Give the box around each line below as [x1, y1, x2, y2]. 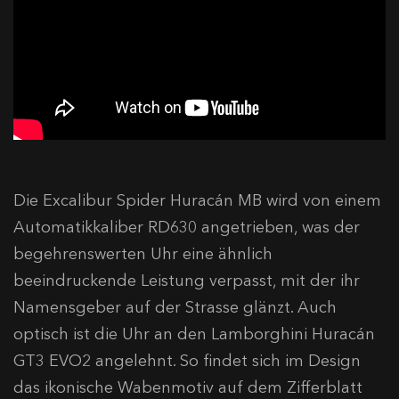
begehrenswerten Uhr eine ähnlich [13, 243, 273, 264]
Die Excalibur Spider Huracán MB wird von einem [13, 190, 381, 210]
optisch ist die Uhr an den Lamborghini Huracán [13, 323, 375, 344]
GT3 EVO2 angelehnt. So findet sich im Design [13, 350, 361, 370]
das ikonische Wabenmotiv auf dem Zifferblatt [13, 377, 362, 397]
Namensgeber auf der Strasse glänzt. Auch [13, 297, 337, 317]
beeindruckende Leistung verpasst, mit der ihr [13, 270, 360, 290]
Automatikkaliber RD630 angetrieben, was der [13, 216, 360, 237]
